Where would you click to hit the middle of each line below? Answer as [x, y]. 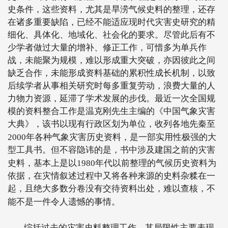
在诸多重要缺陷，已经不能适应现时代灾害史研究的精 [111, 22]
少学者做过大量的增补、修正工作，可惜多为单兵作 [107, 48]
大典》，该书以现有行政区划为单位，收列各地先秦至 [111, 124]
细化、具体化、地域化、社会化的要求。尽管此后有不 [111, 35]
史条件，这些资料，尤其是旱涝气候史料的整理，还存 [111, 9]
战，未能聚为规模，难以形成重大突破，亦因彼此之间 [111, 60]
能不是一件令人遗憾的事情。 [64, 202]
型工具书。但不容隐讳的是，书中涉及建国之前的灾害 [111, 150]
